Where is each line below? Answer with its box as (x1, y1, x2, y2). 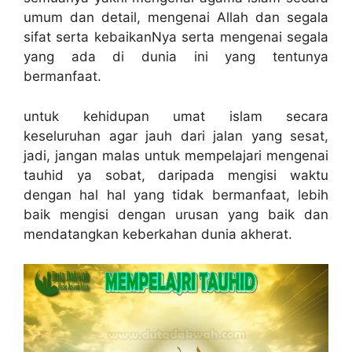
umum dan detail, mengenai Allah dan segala (24, 9, 328, 26)
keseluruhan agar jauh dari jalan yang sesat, (24, 127, 328, 144)
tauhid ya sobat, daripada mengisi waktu (24, 167, 328, 183)
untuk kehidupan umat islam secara (24, 108, 328, 124)
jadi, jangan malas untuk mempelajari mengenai (24, 147, 328, 163)
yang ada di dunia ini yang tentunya (24, 49, 328, 65)
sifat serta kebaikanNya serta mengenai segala (24, 29, 328, 46)
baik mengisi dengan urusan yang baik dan (24, 206, 328, 222)
